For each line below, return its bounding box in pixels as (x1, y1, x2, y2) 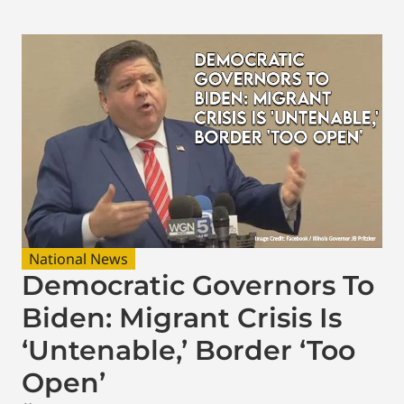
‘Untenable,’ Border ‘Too (22, 333, 355, 367)
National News (29, 248, 128, 269)
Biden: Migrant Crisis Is (22, 300, 342, 335)
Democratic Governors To (22, 268, 374, 302)
